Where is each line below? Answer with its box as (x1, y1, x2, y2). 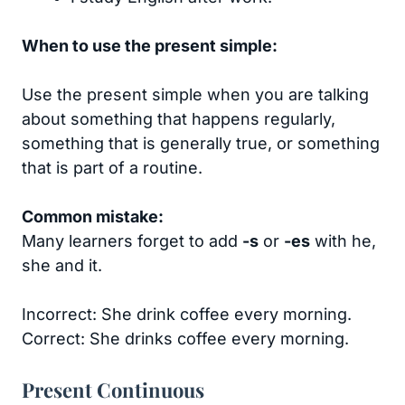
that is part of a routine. (22, 158, 202, 178)
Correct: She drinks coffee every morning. (22, 329, 349, 349)
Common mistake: (22, 207, 164, 227)
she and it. (22, 256, 102, 276)
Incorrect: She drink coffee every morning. (22, 305, 352, 325)
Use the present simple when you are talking (22, 85, 369, 105)
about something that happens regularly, (22, 109, 335, 129)
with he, (310, 231, 376, 251)
